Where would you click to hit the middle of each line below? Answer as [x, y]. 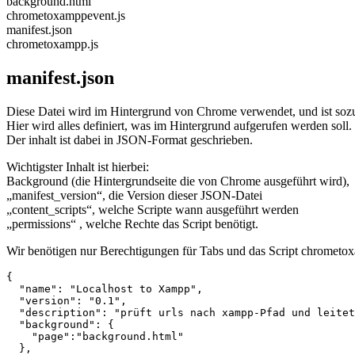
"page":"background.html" [95, 336]
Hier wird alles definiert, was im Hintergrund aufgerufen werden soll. [179, 125]
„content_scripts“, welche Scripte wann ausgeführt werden [153, 209]
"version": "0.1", [67, 300]
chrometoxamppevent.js [66, 16]
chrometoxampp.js [52, 44]
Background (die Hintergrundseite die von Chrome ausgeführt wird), [178, 181]
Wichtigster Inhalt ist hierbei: [78, 166]
